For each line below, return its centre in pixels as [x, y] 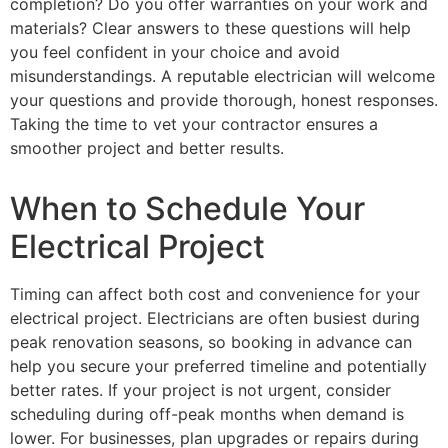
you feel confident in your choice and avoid [175, 52]
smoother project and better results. [147, 148]
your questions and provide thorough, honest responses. [224, 100]
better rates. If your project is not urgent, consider [200, 390]
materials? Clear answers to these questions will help [210, 28]
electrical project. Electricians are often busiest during [215, 318]
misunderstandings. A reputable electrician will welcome [222, 76]
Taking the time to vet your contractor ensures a [194, 124]
